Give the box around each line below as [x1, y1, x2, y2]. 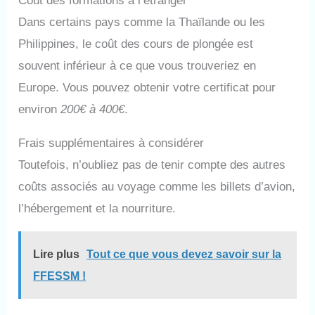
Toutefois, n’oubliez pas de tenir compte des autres [18, 157, 286, 172]
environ [18, 102, 61, 116]
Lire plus [33, 247, 80, 260]
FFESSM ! [33, 269, 86, 282]
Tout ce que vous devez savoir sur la [86, 247, 282, 260]
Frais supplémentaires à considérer [18, 136, 205, 150]
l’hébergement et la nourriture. [18, 201, 176, 215]
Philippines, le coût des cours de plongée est [18, 37, 254, 51]
